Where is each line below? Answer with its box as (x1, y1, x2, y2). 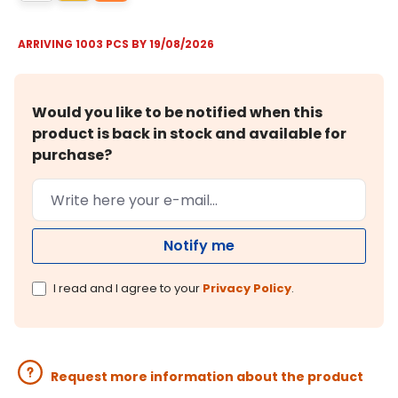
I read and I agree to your (53, 280, 203, 298)
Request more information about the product (51, 368, 363, 386)
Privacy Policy (203, 280, 291, 298)
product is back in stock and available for (32, 123, 346, 145)
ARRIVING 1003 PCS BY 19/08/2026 (18, 36, 214, 52)
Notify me (163, 235, 235, 257)
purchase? (32, 145, 112, 166)
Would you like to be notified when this (32, 102, 322, 123)
